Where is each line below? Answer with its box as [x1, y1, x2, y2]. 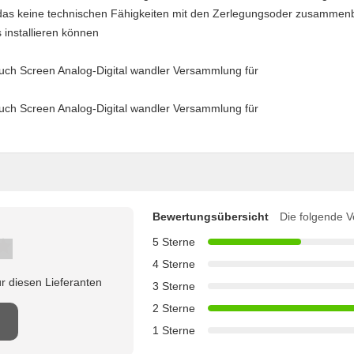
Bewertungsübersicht [153, 210, 269, 223]
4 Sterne [153, 258, 195, 270]
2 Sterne [153, 302, 195, 314]
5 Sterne [153, 235, 195, 248]
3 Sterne [153, 280, 195, 292]
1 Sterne [153, 324, 195, 337]
